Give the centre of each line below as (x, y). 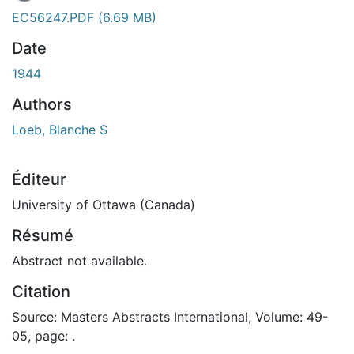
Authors (42, 104)
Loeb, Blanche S (60, 129)
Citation (41, 291)
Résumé (43, 235)
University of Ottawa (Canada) (104, 204)
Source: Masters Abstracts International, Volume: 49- (170, 316)
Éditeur (39, 179)
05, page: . (43, 335)
